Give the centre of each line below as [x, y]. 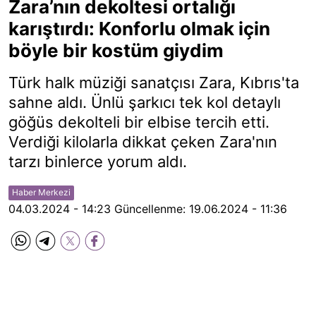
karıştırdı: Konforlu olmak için [139, 29]
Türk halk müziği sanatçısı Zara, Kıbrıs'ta [154, 83]
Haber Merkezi [41, 192]
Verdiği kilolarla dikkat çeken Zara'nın [143, 142]
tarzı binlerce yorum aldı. [98, 162]
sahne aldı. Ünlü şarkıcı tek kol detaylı [145, 102]
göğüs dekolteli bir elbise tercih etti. [139, 122]
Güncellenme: [150, 209]
